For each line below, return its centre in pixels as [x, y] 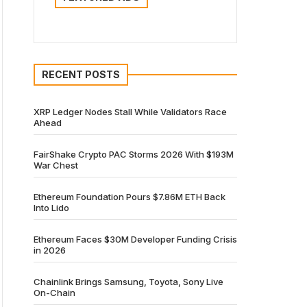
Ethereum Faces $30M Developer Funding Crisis [135, 239]
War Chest [56, 165]
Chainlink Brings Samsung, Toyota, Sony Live [128, 282]
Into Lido [51, 208]
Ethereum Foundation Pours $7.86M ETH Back [130, 197]
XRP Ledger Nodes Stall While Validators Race [130, 112]
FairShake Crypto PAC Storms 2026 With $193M [134, 154]
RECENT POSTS [81, 74]
